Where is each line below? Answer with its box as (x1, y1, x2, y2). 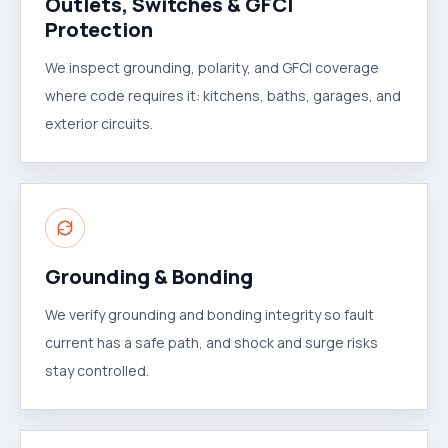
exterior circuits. (45, 114, 153, 133)
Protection (45, 16, 153, 43)
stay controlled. (45, 361, 149, 380)
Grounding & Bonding (45, 263, 253, 290)
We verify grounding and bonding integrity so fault (45, 305, 374, 324)
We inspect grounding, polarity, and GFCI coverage (45, 58, 379, 77)
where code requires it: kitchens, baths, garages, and (45, 86, 401, 105)
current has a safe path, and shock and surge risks (45, 333, 378, 352)
